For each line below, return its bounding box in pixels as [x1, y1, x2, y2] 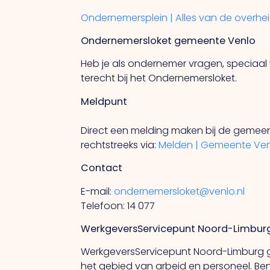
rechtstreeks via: [81, 137, 159, 152]
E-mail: [81, 184, 115, 198]
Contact [81, 161, 123, 175]
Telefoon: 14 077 [81, 198, 155, 213]
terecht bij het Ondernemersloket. [81, 71, 237, 86]
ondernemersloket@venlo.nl [114, 184, 245, 198]
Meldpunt [81, 94, 128, 108]
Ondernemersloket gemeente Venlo [81, 33, 256, 48]
